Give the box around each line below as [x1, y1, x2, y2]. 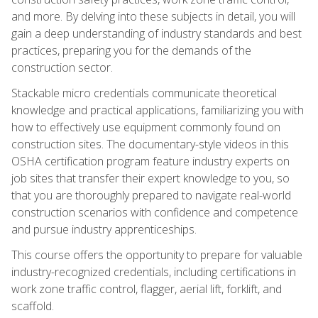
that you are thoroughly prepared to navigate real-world [11, 187, 291, 203]
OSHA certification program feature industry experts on [11, 153, 290, 169]
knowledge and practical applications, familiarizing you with [11, 102, 304, 118]
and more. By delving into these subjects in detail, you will [11, 8, 295, 24]
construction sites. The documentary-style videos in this [11, 136, 289, 152]
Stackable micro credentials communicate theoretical [11, 84, 277, 101]
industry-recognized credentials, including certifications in [11, 263, 296, 280]
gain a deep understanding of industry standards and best [11, 25, 302, 41]
